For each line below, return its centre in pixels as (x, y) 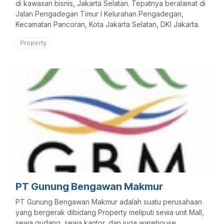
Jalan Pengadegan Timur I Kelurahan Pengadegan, (99, 13)
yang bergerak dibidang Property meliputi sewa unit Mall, (110, 212)
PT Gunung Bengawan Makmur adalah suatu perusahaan (109, 201)
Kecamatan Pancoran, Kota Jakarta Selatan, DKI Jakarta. (107, 24)
